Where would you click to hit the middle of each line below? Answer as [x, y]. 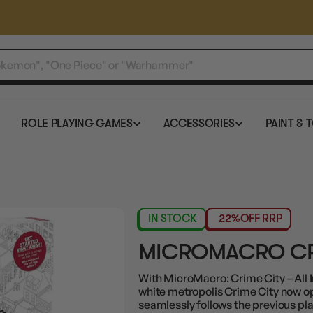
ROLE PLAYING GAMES [77, 124]
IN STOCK [173, 219]
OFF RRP [261, 219]
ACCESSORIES [199, 124]
